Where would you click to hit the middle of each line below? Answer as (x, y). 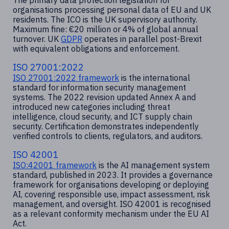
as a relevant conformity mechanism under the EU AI (111, 214)
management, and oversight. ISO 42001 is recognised (112, 204)
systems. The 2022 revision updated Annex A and (104, 97)
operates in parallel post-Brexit (142, 39)
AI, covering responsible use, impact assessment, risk (111, 194)
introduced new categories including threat (91, 107)
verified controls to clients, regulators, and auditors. (108, 136)
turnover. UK (37, 39)
